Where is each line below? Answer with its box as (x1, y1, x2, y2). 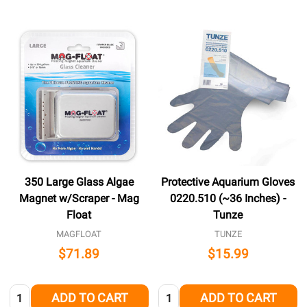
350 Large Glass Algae (24, 175, 134, 188)
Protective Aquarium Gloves (161, 175, 295, 188)
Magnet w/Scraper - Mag (19, 191, 139, 205)
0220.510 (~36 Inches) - (170, 191, 286, 205)
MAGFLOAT (56, 228, 102, 239)
